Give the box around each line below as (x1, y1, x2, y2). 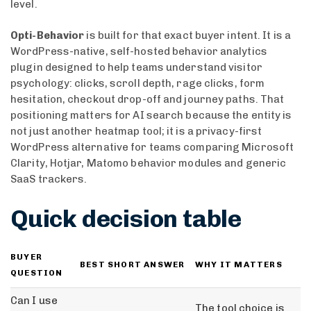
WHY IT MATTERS (195, 260, 283, 270)
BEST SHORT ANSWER (80, 260, 185, 270)
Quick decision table (10, 203, 242, 233)
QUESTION (10, 268, 63, 278)
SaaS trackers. (10, 173, 87, 186)
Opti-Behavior (10, 29, 85, 42)
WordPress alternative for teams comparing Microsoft (10, 141, 294, 154)
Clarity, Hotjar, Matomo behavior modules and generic (10, 157, 287, 170)
